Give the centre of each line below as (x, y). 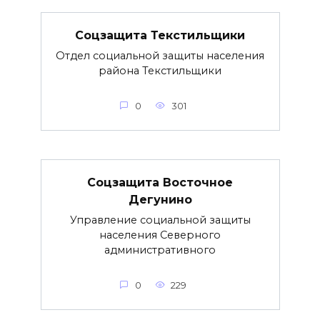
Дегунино (160, 199)
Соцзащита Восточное (160, 182)
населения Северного (160, 235)
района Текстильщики (160, 70)
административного (160, 250)
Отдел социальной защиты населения (160, 55)
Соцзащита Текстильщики (160, 35)
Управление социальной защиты (160, 220)
